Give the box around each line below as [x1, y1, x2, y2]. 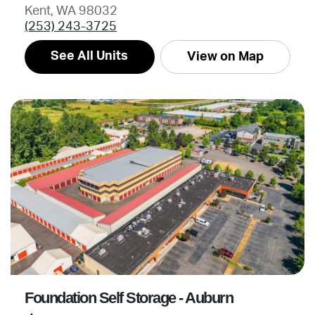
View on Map [186, 51, 264, 63]
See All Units [51, 50, 129, 62]
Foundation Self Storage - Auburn [25, 289, 233, 307]
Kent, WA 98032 [25, 5, 117, 17]
